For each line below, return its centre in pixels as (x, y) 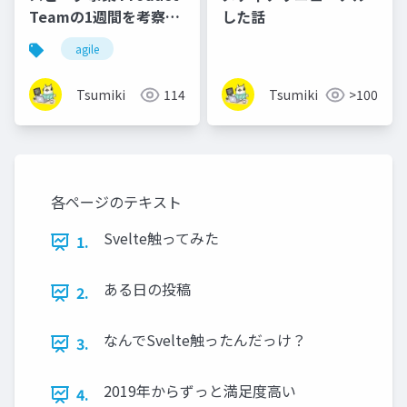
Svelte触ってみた (161, 238)
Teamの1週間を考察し (104, 17)
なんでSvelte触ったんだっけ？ (205, 340)
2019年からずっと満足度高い (200, 391)
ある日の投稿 (147, 289)
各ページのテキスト (116, 202)
